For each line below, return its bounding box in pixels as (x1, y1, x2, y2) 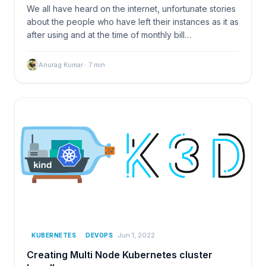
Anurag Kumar (39, 60, 83, 69)
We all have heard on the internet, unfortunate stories (27, 3, 236, 14)
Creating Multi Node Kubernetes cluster (27, 248, 213, 261)
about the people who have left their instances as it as (27, 16, 239, 27)
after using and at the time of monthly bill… (27, 29, 191, 40)
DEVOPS (85, 231, 113, 239)
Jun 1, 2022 (118, 231, 155, 240)
